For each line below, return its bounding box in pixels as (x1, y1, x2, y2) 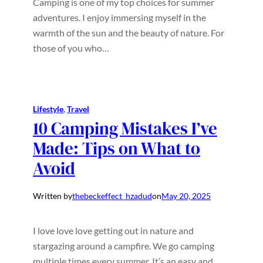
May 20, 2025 (161, 191, 211, 201)
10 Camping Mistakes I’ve (33, 117, 217, 141)
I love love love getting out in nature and (33, 224, 194, 236)
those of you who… (33, 42, 109, 54)
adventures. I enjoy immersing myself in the (33, 12, 206, 23)
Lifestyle (33, 104, 63, 114)
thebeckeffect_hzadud (72, 191, 152, 201)
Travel (67, 104, 89, 114)
